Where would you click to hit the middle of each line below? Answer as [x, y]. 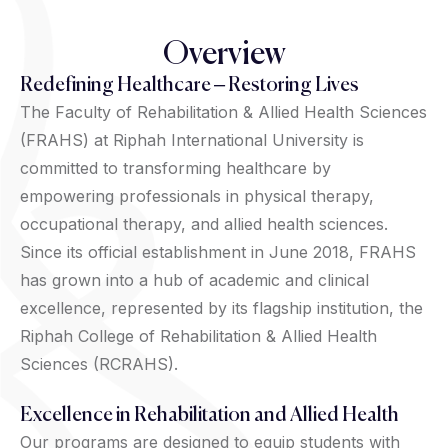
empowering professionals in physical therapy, [197, 195]
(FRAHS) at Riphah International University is [192, 139]
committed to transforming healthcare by [175, 167]
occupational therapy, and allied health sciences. [204, 223]
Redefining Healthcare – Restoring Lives [189, 85]
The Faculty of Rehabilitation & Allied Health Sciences [223, 111]
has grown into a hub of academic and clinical [194, 279]
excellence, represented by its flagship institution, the [221, 307]
